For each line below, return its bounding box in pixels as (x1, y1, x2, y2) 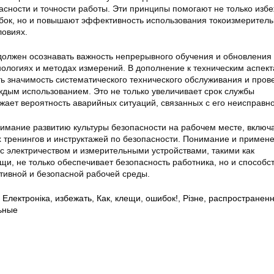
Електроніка (2, 193, 50, 203)
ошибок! (146, 193, 178, 203)
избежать (55, 193, 92, 203)
